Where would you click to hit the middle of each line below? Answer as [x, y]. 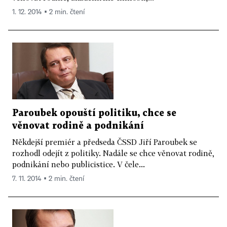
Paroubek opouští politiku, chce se [94, 113]
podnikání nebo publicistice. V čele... [79, 164]
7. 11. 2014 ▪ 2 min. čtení [48, 179]
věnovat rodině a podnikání [78, 126]
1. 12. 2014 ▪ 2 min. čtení [48, 12]
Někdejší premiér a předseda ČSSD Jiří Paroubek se [105, 142]
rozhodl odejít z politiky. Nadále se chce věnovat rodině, [113, 153]
